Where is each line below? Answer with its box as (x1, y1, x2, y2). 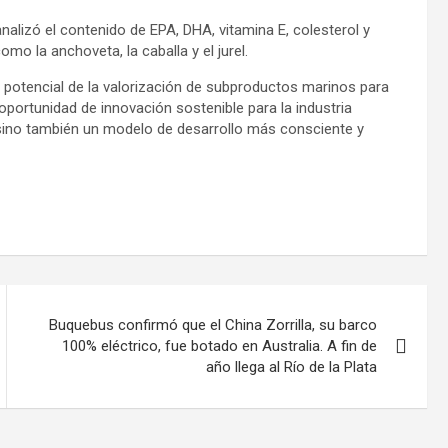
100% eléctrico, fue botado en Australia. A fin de (62, 337, 378, 356)
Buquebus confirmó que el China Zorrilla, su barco (49, 316, 378, 335)
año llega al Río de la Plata (206, 358, 378, 377)
